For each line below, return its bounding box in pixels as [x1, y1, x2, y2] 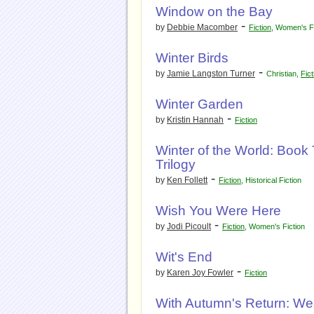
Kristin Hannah [167, 115, 224, 125]
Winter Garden [156, 97, 243, 111]
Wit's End [156, 250, 212, 264]
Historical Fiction [245, 176, 301, 184]
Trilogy [156, 157, 196, 172]
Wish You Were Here [156, 203, 281, 218]
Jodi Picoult [167, 221, 211, 231]
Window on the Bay [156, 4, 273, 19]
